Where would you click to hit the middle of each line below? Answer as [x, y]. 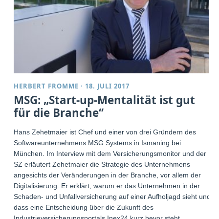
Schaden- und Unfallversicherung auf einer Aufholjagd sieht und [112, 197]
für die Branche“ [59, 113]
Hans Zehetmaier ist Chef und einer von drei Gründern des [105, 132]
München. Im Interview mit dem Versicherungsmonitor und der [110, 154]
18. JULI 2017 [108, 86]
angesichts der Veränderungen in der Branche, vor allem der [108, 175]
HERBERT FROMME [46, 86]
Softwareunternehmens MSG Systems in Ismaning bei [98, 143]
